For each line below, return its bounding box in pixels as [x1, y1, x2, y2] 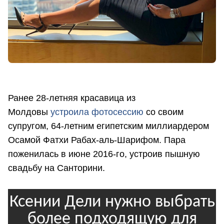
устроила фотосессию [50, 106, 143, 117]
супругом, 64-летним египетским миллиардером [8, 120, 209, 131]
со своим [143, 106, 183, 117]
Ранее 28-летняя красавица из [8, 92, 135, 103]
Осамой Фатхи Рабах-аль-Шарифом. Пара [8, 134, 185, 145]
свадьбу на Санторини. [8, 162, 107, 173]
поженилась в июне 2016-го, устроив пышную [8, 148, 200, 159]
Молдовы [8, 106, 50, 117]
